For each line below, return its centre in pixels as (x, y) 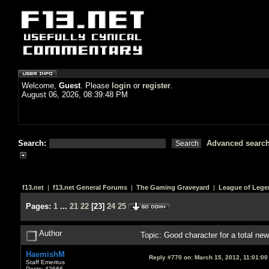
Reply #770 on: (171, 257)
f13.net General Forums (90, 187)
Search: (33, 143)
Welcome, (40, 86)
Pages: (38, 206)
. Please (96, 86)
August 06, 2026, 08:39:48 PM (75, 95)
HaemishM (45, 254)
